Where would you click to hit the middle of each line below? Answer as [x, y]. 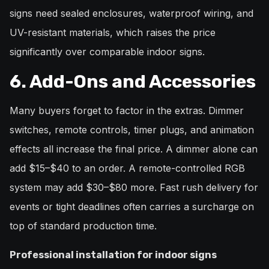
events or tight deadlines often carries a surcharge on [132, 207]
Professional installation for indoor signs [113, 255]
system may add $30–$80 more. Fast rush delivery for [134, 188]
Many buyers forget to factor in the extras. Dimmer [127, 111]
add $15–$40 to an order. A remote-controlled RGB [127, 168]
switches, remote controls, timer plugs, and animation [132, 130]
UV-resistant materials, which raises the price [113, 33]
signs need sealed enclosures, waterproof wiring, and [131, 14]
